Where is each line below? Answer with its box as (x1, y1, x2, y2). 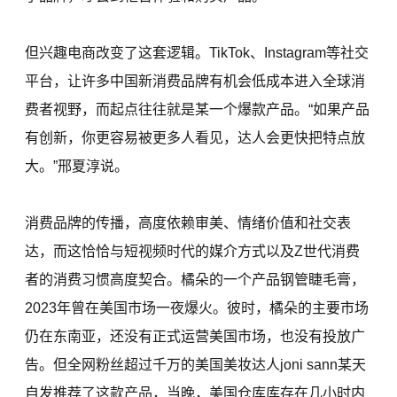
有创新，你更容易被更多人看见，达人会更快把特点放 (25, 130, 366, 146)
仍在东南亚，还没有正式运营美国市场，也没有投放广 (25, 329, 366, 345)
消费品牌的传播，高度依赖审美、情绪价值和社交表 (25, 215, 352, 231)
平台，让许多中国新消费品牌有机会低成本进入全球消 (25, 74, 366, 90)
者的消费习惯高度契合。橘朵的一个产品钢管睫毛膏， (25, 272, 366, 288)
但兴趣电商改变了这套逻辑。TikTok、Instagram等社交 (25, 45, 370, 61)
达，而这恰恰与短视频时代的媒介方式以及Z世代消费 (25, 244, 361, 260)
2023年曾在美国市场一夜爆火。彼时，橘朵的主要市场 (25, 300, 370, 316)
